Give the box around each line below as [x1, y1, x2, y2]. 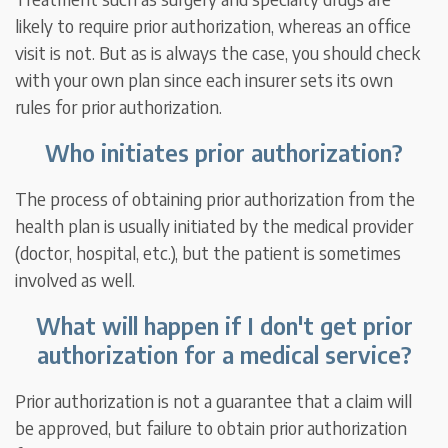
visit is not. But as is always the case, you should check [15, 41, 421, 65]
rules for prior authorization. [15, 95, 223, 119]
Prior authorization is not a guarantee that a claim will [15, 389, 413, 413]
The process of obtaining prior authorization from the [15, 187, 416, 211]
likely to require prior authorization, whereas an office [15, 14, 412, 38]
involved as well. [15, 268, 136, 292]
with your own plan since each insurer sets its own [15, 68, 394, 92]
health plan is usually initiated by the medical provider [15, 214, 414, 238]
